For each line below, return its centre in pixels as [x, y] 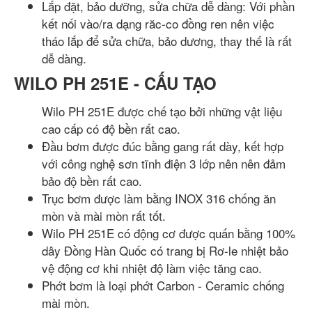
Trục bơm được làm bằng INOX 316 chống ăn [159, 198]
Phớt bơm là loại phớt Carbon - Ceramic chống [163, 285]
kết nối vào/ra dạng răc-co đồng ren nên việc [158, 23]
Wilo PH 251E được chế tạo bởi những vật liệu [162, 111]
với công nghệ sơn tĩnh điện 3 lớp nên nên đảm [164, 163]
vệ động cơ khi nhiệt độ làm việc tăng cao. [152, 268]
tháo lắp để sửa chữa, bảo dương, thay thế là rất [167, 41]
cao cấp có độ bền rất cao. [111, 128]
